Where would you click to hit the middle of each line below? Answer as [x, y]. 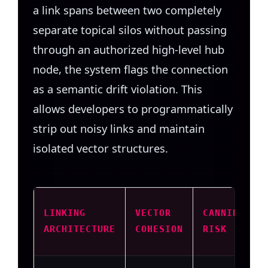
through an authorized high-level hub [129, 49]
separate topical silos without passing [130, 29]
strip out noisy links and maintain [119, 128]
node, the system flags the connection [130, 69]
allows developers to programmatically [133, 108]
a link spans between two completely [127, 10]
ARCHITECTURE [80, 229]
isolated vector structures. [100, 148]
